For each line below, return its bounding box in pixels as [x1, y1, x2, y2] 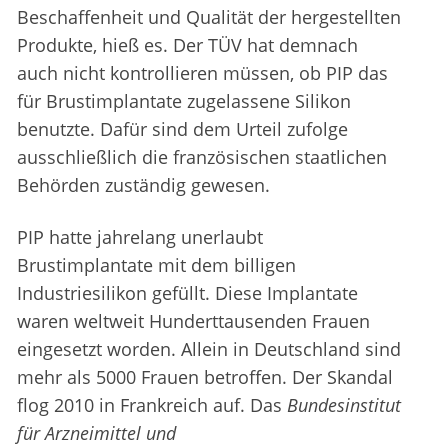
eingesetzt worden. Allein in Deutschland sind [17, 337, 401, 362]
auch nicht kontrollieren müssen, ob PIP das [17, 61, 388, 86]
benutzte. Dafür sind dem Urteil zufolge [17, 117, 348, 142]
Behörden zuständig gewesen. [17, 173, 270, 198]
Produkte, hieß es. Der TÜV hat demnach [17, 33, 358, 58]
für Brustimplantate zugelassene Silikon [17, 89, 351, 114]
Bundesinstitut [287, 393, 401, 418]
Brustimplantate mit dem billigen [17, 253, 296, 278]
